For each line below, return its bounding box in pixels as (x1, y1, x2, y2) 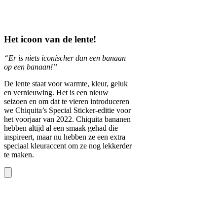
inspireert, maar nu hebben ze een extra (4, 133, 125, 142)
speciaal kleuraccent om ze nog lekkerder (4, 142, 132, 150)
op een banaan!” (4, 63, 57, 72)
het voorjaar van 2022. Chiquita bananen (4, 115, 131, 124)
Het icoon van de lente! (4, 34, 96, 44)
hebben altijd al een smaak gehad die (4, 124, 118, 133)
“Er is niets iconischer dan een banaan (4, 54, 126, 63)
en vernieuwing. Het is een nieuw (4, 88, 109, 97)
